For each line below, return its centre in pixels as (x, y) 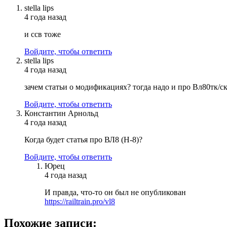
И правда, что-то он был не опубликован (115, 193)
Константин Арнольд (61, 113)
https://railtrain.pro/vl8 (80, 202)
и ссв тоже (43, 34)
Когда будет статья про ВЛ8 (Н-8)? (83, 140)
